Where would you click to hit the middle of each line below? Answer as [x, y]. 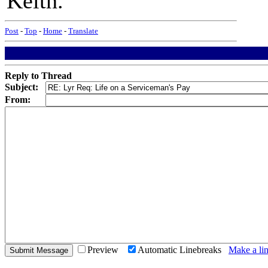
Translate [83, 31]
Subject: [22, 87]
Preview [106, 250]
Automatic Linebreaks [183, 250]
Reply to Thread [38, 76]
